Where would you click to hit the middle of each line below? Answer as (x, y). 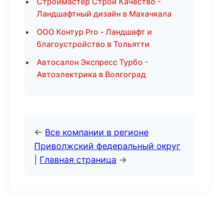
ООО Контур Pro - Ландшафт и (94, 32)
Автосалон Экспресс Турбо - (92, 62)
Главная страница (78, 160)
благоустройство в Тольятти (93, 44)
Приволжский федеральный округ (107, 146)
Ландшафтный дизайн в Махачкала (104, 14)
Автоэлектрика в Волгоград (91, 74)
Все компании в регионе (97, 132)
